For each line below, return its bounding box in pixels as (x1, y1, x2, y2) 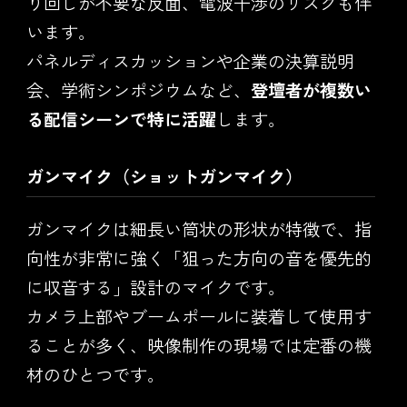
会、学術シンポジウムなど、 (25, 76, 251, 102)
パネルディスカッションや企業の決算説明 (25, 47, 354, 73)
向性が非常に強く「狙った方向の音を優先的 (25, 245, 372, 271)
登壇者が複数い (250, 76, 372, 102)
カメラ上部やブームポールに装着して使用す (25, 303, 372, 329)
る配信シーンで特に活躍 (25, 105, 216, 131)
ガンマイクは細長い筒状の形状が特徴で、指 (25, 216, 372, 242)
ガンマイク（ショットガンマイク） (25, 164, 303, 190)
